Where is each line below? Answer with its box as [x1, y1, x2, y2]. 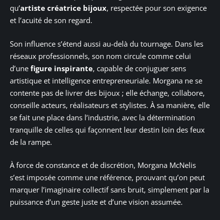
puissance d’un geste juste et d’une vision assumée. [10, 197, 183, 207]
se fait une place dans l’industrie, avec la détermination [10, 112, 195, 122]
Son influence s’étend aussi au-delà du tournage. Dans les [10, 38, 203, 49]
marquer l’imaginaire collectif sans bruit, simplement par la [10, 185, 209, 195]
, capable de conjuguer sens [93, 63, 186, 73]
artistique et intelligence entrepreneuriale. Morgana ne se [10, 75, 202, 85]
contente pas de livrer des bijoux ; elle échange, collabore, [10, 87, 205, 98]
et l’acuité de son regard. [10, 15, 92, 26]
